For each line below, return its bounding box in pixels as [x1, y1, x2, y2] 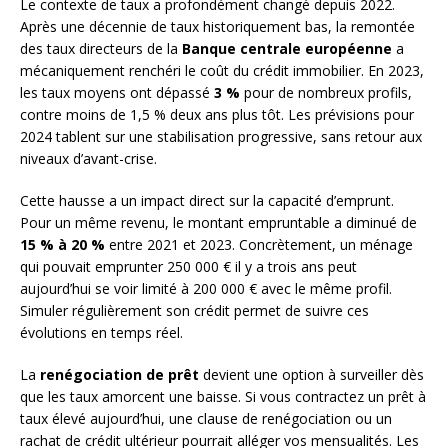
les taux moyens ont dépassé [20, 83, 214, 103]
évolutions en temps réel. [20, 323, 183, 343]
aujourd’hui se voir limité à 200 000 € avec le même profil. [20, 279, 392, 299]
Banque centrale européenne [182, 39, 392, 59]
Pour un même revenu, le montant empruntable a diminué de [20, 213, 417, 233]
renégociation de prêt [40, 365, 199, 385]
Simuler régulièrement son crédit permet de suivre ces [20, 301, 369, 321]
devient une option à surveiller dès [199, 365, 424, 385]
